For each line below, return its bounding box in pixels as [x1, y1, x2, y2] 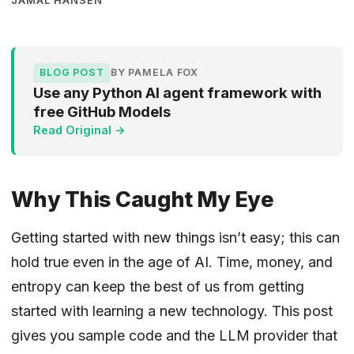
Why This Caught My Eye [11, 186, 274, 213]
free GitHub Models [33, 102, 171, 120]
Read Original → [33, 122, 126, 137]
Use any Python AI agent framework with [33, 83, 322, 101]
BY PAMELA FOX [110, 66, 199, 79]
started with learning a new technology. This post [11, 302, 333, 319]
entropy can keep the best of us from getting [11, 277, 304, 295]
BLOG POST [40, 66, 104, 79]
